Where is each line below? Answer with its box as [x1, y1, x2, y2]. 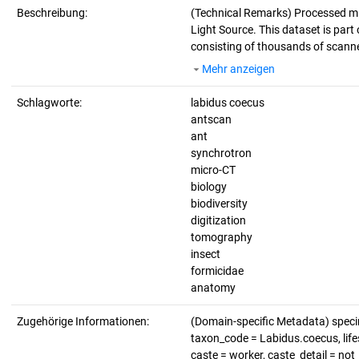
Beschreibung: [17, 6, 87, 19]
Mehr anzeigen [202, 63, 275, 75]
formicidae [191, 264, 244, 277]
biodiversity [191, 197, 248, 210]
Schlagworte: [17, 96, 82, 109]
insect [191, 248, 220, 260]
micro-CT [191, 163, 236, 176]
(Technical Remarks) [191, 6, 294, 19]
